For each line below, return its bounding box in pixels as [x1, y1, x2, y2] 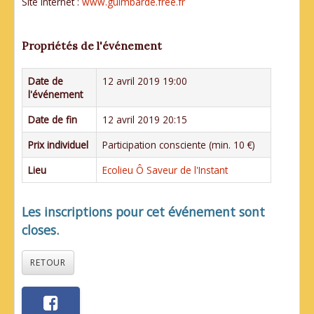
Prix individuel [28, 137, 88, 151]
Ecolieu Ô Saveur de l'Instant [102, 163, 228, 177]
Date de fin [28, 112, 77, 126]
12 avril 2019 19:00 [102, 74, 187, 88]
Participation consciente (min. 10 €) [102, 137, 255, 151]
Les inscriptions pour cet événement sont [22, 203, 265, 220]
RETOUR [30, 257, 66, 269]
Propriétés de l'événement [22, 38, 162, 53]
